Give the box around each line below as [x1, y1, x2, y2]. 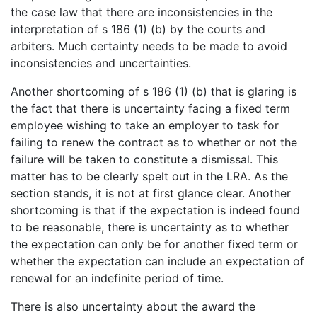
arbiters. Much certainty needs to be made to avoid [11, 39, 287, 54]
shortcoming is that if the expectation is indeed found [11, 203, 300, 218]
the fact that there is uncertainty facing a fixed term [11, 101, 290, 116]
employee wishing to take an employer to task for [11, 118, 279, 133]
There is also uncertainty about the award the [11, 299, 255, 314]
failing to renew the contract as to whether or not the [11, 135, 297, 150]
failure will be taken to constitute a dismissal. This [11, 152, 278, 167]
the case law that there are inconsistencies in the [11, 5, 272, 20]
